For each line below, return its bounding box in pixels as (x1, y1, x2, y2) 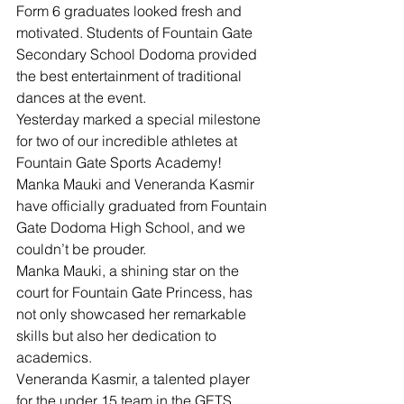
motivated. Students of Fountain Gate (16, 23, 256, 41)
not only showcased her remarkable (16, 305, 250, 323)
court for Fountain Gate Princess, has (16, 283, 256, 301)
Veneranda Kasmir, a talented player (16, 370, 253, 388)
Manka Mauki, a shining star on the (16, 262, 243, 280)
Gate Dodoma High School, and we (16, 218, 249, 236)
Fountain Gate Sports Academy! (16, 153, 222, 171)
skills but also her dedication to (16, 326, 220, 344)
